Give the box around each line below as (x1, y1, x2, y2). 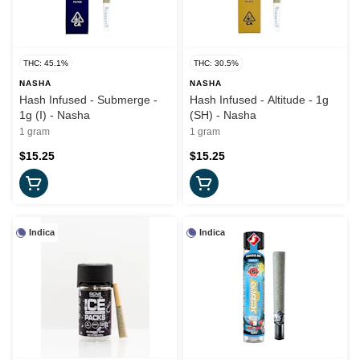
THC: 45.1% (23, 59, 68, 68)
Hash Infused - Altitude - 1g (190, 93, 329, 107)
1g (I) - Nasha (19, 108, 90, 122)
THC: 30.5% (194, 59, 239, 68)
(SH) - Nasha (190, 108, 256, 122)
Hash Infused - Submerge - (19, 93, 157, 107)
